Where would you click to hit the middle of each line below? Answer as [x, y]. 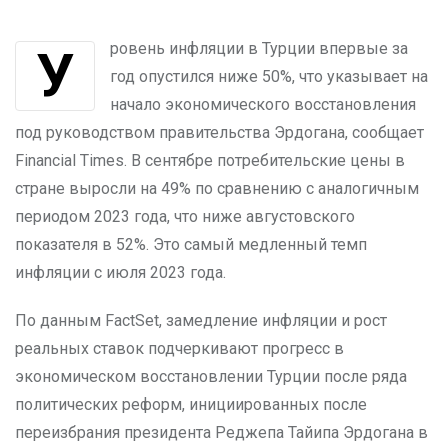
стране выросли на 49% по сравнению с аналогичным [217, 188]
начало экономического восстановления [263, 104]
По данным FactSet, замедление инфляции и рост [201, 320]
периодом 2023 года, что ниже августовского [185, 216]
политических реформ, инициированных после [191, 404]
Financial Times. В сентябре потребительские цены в [210, 160]
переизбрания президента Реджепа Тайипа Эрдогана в [221, 432]
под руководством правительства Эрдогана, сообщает [219, 132]
